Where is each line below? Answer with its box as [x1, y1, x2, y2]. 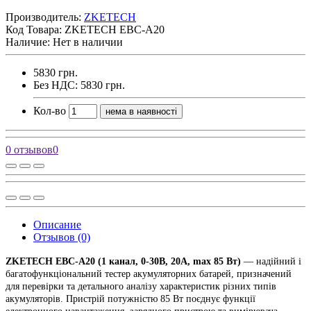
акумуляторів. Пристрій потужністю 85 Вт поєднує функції [6, 293, 255, 304]
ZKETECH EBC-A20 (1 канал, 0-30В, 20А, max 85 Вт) [6, 255, 241, 267]
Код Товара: [6, 23, 65, 35]
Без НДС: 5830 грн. [33, 78, 125, 91]
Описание [33, 218, 81, 230]
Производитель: [6, 10, 84, 23]
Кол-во [33, 104, 66, 117]
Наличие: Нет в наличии [6, 35, 123, 48]
